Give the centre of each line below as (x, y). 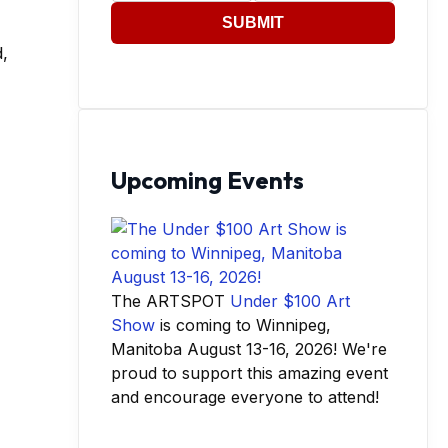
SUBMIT (253, 22)
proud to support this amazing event (249, 373)
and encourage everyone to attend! (245, 397)
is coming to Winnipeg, (243, 325)
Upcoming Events (207, 179)
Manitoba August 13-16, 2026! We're (249, 349)
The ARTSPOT (170, 301)
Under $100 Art (290, 301)
